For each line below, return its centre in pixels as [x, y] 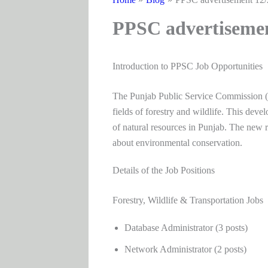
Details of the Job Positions [163, 170]
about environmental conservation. [177, 143]
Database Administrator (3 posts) [186, 228]
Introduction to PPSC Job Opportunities [187, 66]
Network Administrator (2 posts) [185, 249]
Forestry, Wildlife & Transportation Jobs [188, 200]
